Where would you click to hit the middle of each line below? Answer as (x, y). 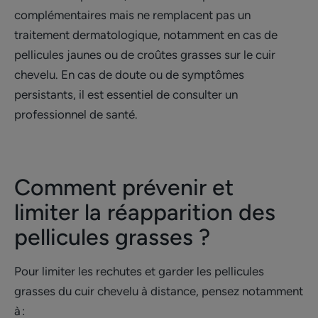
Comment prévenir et (124, 188)
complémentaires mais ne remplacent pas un (132, 15)
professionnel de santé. (77, 115)
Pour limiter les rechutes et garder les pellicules (139, 272)
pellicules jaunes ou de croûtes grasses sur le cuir (145, 55)
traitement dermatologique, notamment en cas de (146, 35)
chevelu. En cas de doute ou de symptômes (129, 75)
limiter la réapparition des (145, 213)
